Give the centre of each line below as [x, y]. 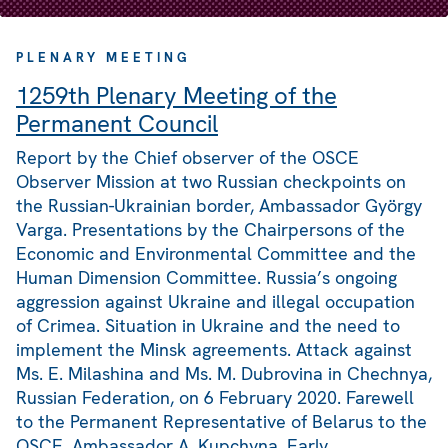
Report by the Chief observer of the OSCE [187, 158]
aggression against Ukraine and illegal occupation [215, 302]
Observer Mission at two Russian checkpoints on [211, 182]
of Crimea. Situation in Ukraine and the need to [208, 326]
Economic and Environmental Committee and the [216, 254]
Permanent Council [117, 124]
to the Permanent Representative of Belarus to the [221, 422]
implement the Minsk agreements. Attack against [214, 350]
